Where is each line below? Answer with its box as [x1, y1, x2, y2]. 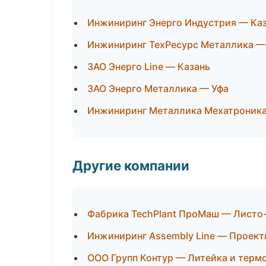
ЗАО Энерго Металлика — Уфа [87, 83, 229, 94]
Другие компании [72, 157, 189, 173]
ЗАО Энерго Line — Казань [87, 61, 210, 72]
